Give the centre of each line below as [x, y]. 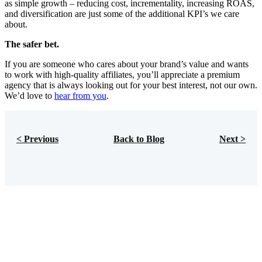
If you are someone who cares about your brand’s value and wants [127, 64]
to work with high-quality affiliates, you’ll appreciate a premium [122, 75]
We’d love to [30, 96]
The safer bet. [32, 44]
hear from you [80, 96]
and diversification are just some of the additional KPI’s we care [122, 14]
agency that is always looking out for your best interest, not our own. [131, 85]
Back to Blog [139, 139]
